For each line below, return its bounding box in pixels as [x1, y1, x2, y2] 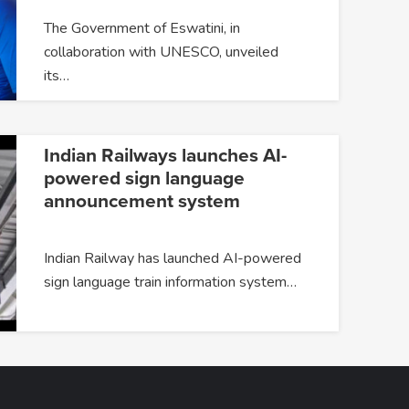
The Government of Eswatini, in [43, 17, 240, 38]
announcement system [43, 190, 240, 214]
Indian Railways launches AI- [43, 144, 287, 168]
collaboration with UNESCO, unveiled [43, 41, 278, 62]
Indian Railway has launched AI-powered [43, 248, 301, 269]
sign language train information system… [43, 272, 297, 293]
